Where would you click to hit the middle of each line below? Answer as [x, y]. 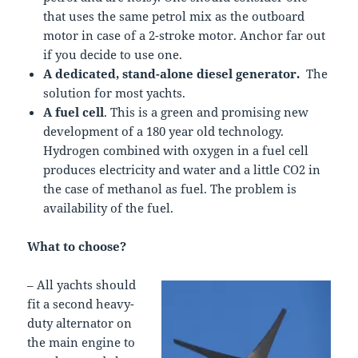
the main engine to [82, 342]
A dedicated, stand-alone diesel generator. [175, 73]
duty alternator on [80, 322]
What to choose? [77, 246]
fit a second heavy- [81, 303]
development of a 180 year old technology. [164, 131]
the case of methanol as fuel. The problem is [170, 188]
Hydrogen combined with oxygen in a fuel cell [176, 150]
